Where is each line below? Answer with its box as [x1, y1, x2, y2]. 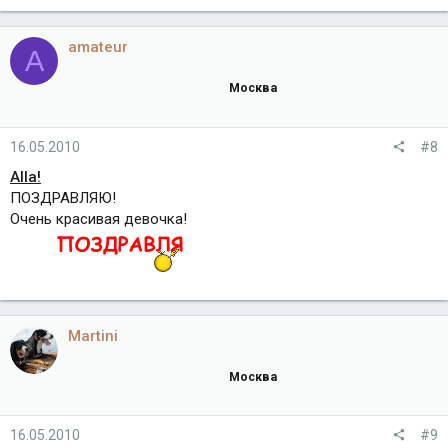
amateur [68, 38, 128, 57]
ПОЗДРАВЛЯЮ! [10, 188, 116, 207]
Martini [68, 326, 118, 345]
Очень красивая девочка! [10, 209, 187, 228]
